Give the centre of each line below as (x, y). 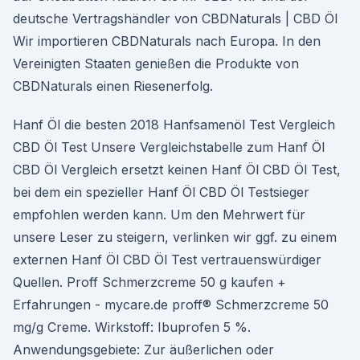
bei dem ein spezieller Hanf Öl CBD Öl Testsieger (161, 192)
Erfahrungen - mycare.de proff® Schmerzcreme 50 (171, 305)
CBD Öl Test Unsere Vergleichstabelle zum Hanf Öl (169, 147)
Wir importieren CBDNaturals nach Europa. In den (167, 41)
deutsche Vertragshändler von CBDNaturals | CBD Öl (175, 18)
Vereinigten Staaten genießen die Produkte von (156, 63)
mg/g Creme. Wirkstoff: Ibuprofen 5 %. (132, 327)
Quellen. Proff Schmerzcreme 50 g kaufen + (149, 282)
